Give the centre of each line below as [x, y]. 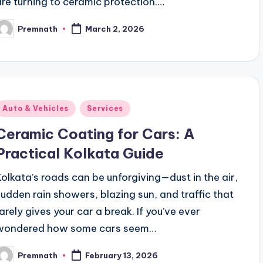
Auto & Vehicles [36, 109]
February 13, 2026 [122, 256]
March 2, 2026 [115, 29]
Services [105, 109]
